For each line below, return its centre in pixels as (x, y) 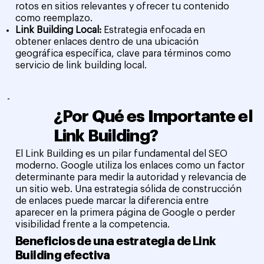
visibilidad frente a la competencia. (93, 225)
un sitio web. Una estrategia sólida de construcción (129, 189)
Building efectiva (63, 255)
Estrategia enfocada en (155, 30)
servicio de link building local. (81, 65)
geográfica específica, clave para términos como (123, 53)
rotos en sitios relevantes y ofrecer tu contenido (123, 6)
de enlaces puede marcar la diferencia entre (112, 201)
